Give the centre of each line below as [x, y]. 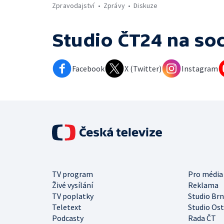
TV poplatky [73, 196]
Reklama [203, 185]
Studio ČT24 [107, 40]
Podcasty [68, 218]
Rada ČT [202, 218]
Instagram [200, 68]
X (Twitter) [143, 68]
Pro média [205, 174]
